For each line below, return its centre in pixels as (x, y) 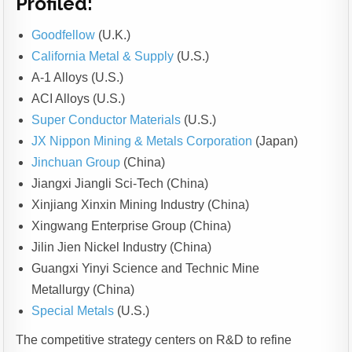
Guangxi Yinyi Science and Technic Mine (146, 269)
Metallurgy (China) (83, 290)
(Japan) (275, 141)
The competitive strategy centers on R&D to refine (154, 340)
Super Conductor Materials (106, 120)
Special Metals (73, 311)
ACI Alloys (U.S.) (79, 99)
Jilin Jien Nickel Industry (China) (122, 247)
